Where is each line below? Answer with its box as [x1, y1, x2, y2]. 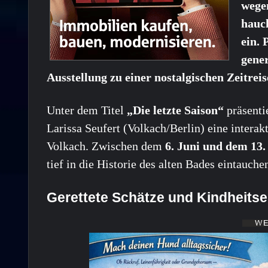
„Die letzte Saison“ [127, 103, 224, 117]
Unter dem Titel [47, 103, 127, 117]
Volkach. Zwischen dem [47, 139, 165, 153]
